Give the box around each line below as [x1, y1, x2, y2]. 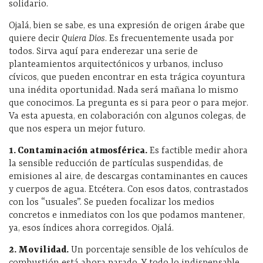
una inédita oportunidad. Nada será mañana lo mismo [9, 85, 238, 96]
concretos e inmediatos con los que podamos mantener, [9, 210, 245, 221]
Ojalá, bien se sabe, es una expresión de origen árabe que [9, 21, 245, 32]
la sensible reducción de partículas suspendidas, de [9, 159, 223, 170]
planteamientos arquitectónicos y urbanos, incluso [9, 59, 223, 70]
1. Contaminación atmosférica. [9, 146, 147, 157]
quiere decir [9, 33, 62, 45]
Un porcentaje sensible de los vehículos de [69, 245, 248, 256]
